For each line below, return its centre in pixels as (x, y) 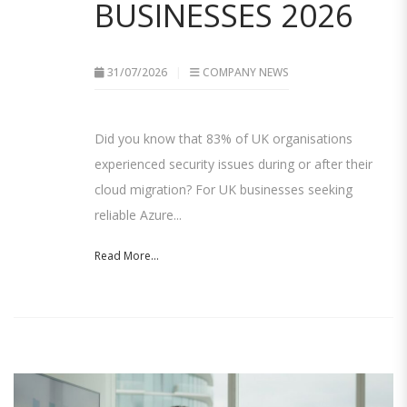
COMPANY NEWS (246, 73)
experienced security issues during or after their (233, 164)
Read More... (127, 256)
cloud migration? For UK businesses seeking (223, 190)
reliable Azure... (138, 215)
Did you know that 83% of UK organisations (223, 139)
